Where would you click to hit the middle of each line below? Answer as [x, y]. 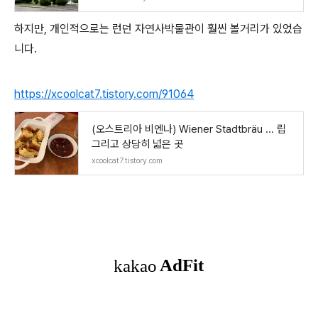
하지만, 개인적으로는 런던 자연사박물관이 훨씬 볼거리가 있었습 [158, 29]
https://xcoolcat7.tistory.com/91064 [104, 94]
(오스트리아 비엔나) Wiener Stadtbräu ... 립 [189, 129]
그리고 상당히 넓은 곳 [137, 144]
